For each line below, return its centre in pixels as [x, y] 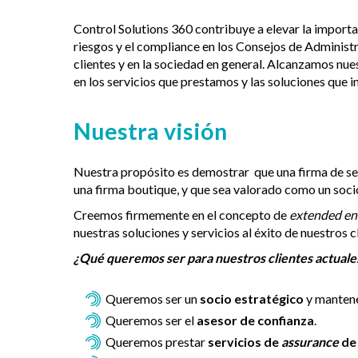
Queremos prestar [157, 342]
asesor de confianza [255, 320]
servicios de [245, 342]
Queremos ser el [151, 320]
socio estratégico [252, 299]
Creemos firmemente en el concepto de [181, 215]
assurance [310, 342]
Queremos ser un [153, 299]
